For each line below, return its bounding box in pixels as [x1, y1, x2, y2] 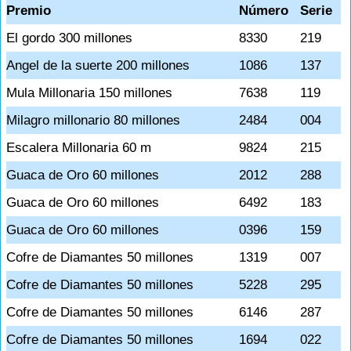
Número [239, 3, 288, 18]
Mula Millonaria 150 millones [6, 85, 172, 100]
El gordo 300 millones [6, 31, 132, 45]
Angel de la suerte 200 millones [6, 58, 190, 73]
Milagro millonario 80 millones [6, 113, 180, 128]
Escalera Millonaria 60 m [6, 140, 151, 155]
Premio [6, 3, 51, 18]
